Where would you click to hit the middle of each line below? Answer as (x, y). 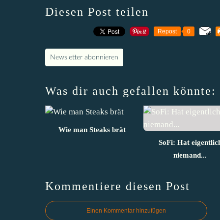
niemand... (190, 155)
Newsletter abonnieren (84, 57)
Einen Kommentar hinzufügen (126, 210)
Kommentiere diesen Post (118, 186)
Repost (167, 31)
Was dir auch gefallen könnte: (131, 91)
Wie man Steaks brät (92, 129)
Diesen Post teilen (97, 12)
